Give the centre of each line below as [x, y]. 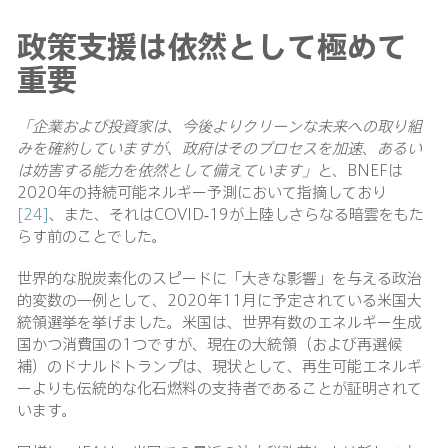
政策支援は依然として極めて [212, 45]
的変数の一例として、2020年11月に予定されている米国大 [219, 300]
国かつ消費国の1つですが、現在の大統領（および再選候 [209, 344]
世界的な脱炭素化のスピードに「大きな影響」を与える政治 [219, 278]
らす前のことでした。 [92, 236]
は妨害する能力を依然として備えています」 [167, 170]
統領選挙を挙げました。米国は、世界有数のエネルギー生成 [219, 322]
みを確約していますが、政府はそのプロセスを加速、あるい [219, 148]
